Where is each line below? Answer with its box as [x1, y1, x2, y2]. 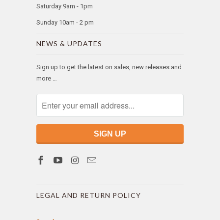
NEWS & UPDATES [36, 39, 102, 48]
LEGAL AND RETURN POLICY [36, 191, 141, 200]
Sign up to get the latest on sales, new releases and [36, 63, 182, 71]
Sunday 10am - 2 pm [36, 19, 95, 27]
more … [36, 75, 57, 82]
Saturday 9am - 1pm [36, 2, 93, 10]
